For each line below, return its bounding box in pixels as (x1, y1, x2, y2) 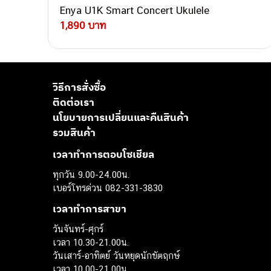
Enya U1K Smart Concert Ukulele (59, 4, 209, 17)
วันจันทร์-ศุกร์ (53, 224, 103, 235)
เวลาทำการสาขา (53, 201, 126, 215)
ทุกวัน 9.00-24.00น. (53, 169, 130, 180)
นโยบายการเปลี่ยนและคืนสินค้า (53, 111, 189, 125)
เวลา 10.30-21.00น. (53, 237, 129, 248)
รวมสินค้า (53, 126, 96, 140)
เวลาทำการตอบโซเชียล (53, 147, 154, 161)
